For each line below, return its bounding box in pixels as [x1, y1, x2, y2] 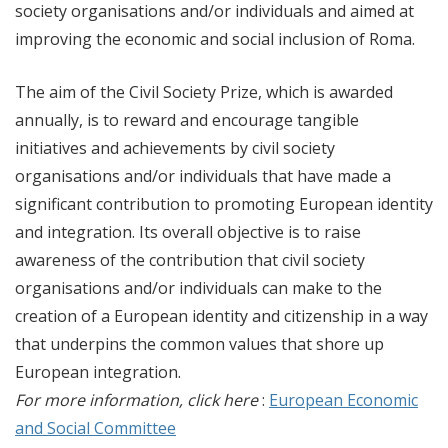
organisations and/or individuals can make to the [15, 277, 382, 299]
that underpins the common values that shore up [15, 333, 384, 355]
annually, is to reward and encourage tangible [15, 109, 359, 131]
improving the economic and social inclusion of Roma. [15, 28, 415, 50]
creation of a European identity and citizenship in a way [15, 305, 428, 327]
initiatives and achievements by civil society [15, 137, 335, 159]
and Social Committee [15, 417, 176, 439]
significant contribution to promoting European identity [15, 193, 433, 215]
